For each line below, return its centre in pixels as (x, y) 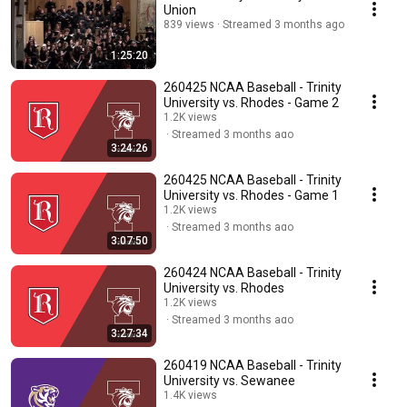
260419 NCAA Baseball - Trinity (253, 366)
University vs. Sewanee (229, 381)
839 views (189, 25)
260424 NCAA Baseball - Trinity (253, 273)
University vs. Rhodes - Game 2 (251, 103)
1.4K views (190, 396)
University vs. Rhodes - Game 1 (251, 196)
